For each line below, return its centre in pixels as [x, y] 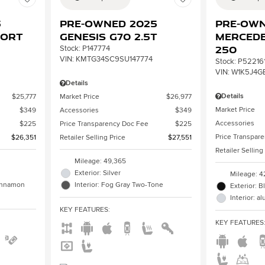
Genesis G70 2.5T [108, 36]
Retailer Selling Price [92, 137]
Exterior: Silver [97, 173]
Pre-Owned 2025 [108, 23]
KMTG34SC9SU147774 [114, 59]
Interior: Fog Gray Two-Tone [119, 185]
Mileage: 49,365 [100, 161]
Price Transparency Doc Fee [104, 124]
